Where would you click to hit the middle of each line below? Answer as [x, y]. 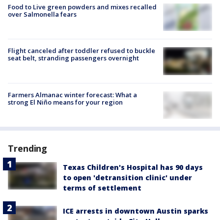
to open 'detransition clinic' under [127, 177]
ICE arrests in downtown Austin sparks [136, 211]
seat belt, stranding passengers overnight [73, 58]
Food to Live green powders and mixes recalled [82, 7]
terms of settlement [102, 188]
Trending [28, 148]
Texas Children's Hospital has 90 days [133, 167]
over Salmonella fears [42, 14]
